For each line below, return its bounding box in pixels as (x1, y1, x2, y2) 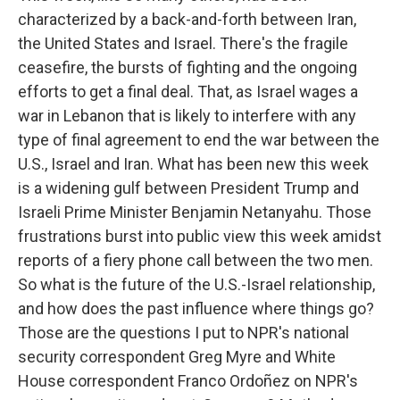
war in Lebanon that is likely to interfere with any (18, 106, 356, 125)
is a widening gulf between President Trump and (18, 179, 359, 197)
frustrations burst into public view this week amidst (18, 227, 381, 246)
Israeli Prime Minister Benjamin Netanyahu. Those (18, 203, 371, 221)
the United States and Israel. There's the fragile (18, 34, 348, 53)
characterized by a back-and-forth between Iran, (18, 10, 356, 29)
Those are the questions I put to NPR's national (18, 323, 349, 342)
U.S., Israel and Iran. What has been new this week (18, 154, 369, 173)
